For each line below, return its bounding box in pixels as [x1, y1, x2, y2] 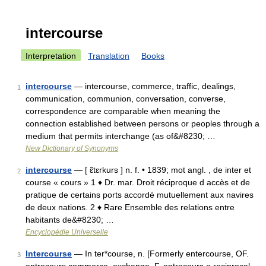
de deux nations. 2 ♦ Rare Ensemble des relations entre [26, 202, 235, 212]
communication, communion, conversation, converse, [26, 94, 226, 103]
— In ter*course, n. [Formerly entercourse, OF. [72, 249, 249, 258]
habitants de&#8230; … [26, 215, 114, 224]
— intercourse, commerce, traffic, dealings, [72, 81, 236, 91]
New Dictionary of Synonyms [26, 144, 118, 153]
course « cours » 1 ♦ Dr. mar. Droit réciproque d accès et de [26, 178, 250, 187]
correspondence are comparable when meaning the [26, 106, 220, 116]
